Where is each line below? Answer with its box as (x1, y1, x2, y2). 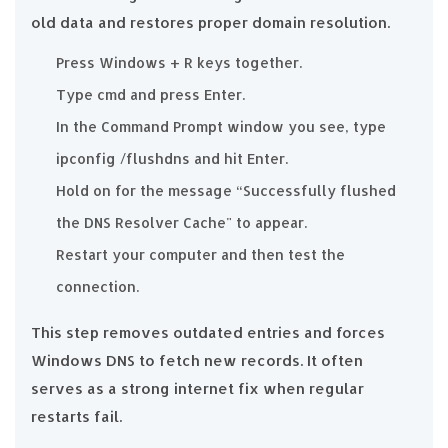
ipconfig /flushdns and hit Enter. (56, 149, 288, 167)
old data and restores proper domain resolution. (31, 12, 390, 32)
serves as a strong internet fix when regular (31, 378, 364, 398)
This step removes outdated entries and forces (31, 322, 385, 342)
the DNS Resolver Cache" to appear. (56, 213, 307, 231)
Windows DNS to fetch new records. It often (31, 350, 363, 370)
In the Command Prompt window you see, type (56, 117, 386, 135)
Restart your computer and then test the (56, 245, 345, 263)
